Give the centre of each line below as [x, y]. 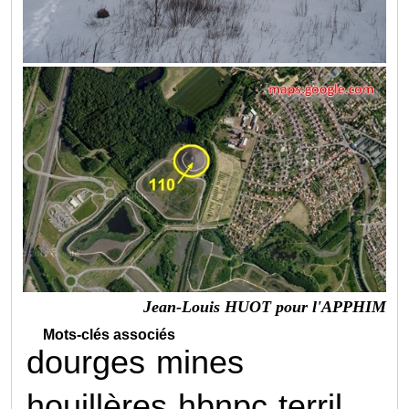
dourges [86, 362]
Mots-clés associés [110, 334]
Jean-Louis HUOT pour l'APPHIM [264, 306]
